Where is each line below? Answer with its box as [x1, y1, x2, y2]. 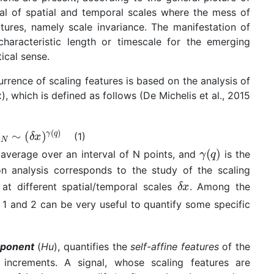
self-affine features [130, 240, 219, 253]
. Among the [189, 180, 251, 193]
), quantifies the [54, 240, 131, 253]
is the [220, 148, 250, 161]
